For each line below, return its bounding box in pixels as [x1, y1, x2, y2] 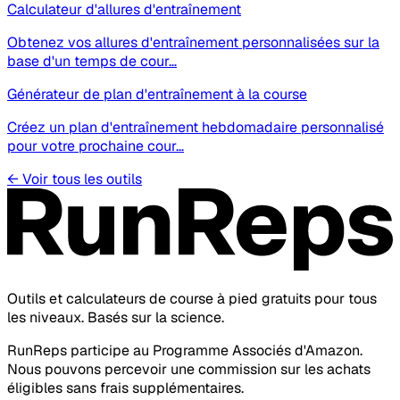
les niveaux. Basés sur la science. [7, 308, 224, 328]
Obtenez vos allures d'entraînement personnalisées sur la [7, 33, 379, 53]
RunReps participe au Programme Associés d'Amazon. [7, 341, 362, 361]
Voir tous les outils [22, 170, 142, 189]
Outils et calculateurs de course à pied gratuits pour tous [7, 289, 377, 309]
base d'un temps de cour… [7, 52, 177, 71]
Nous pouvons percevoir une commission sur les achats [7, 360, 371, 379]
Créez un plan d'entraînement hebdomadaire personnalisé [7, 118, 384, 137]
